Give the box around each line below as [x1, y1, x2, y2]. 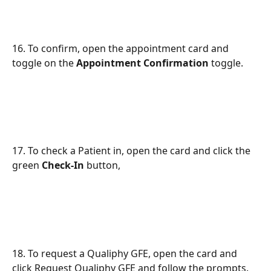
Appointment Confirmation [76, 56, 209, 70]
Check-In [42, 158, 84, 172]
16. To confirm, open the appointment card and [12, 41, 231, 55]
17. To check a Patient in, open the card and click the [12, 144, 253, 158]
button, [84, 158, 120, 172]
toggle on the [12, 56, 76, 70]
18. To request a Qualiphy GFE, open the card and [12, 247, 240, 261]
